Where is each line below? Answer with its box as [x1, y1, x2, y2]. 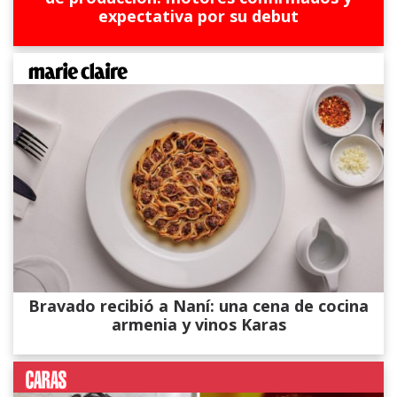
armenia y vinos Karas [111, 313, 286, 335]
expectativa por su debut [98, 4, 299, 27]
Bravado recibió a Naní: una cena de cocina [28, 294, 369, 316]
